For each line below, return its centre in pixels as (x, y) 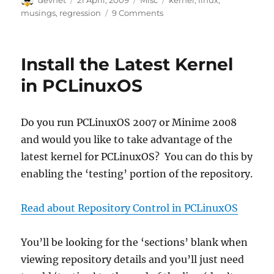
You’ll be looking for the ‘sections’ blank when (135, 243)
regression (80, 13)
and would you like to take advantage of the (127, 140)
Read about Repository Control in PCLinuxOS (130, 208)
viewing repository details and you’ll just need (133, 260)
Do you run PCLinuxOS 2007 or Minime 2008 (129, 123)
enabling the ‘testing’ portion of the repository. (137, 174)
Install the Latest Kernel (127, 65)
